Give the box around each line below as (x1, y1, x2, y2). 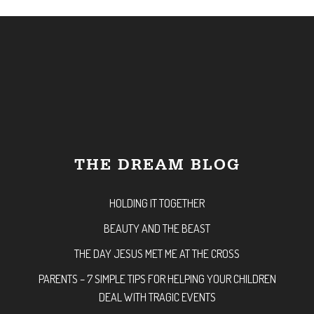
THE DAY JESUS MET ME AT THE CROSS (74, 246, 240, 261)
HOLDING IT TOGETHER (109, 196, 205, 210)
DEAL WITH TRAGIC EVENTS (98, 289, 216, 304)
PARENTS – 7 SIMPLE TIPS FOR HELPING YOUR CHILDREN (38, 271, 276, 286)
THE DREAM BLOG (74, 155, 240, 175)
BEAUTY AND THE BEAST (104, 221, 210, 235)
